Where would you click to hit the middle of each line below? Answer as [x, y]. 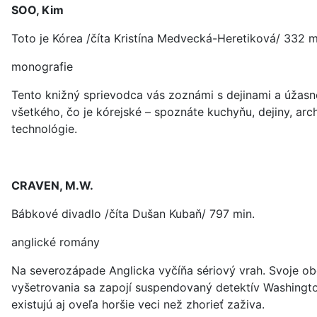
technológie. [44, 129]
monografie [42, 67]
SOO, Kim [38, 10]
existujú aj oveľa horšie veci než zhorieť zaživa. [138, 304]
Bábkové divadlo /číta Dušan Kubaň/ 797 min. [133, 214]
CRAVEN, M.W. [52, 185]
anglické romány [56, 242]
